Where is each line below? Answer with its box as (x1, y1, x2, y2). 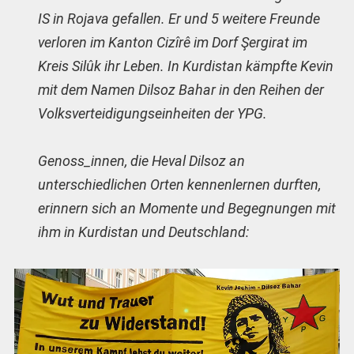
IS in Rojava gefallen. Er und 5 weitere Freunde (37, 9, 320, 27)
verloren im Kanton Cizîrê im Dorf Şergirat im (37, 33, 307, 51)
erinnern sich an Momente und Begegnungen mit (37, 200, 336, 217)
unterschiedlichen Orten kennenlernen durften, (37, 176, 321, 194)
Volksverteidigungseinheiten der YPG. (37, 104, 267, 122)
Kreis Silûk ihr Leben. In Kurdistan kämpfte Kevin (37, 57, 333, 74)
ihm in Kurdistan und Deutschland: (37, 224, 249, 241)
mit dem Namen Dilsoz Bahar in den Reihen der (37, 81, 324, 98)
